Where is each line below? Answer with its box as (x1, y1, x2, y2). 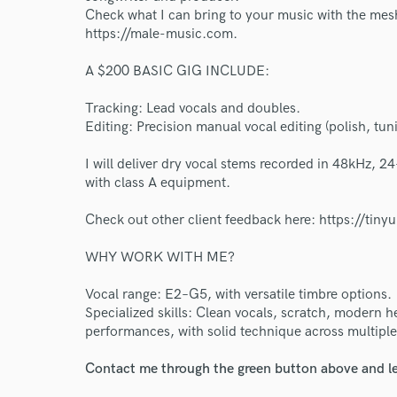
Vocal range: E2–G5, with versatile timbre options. (85, 286, 392, 303)
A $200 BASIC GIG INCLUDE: (85, 63, 269, 80)
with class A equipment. (85, 175, 230, 191)
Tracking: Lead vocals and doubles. (85, 100, 300, 117)
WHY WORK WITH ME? (85, 249, 235, 266)
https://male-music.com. (85, 26, 237, 43)
